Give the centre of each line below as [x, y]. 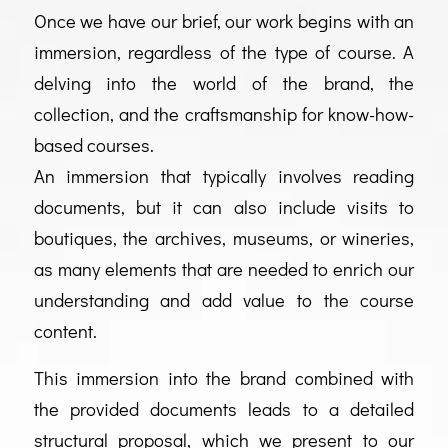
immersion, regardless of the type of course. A [224, 52]
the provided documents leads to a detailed [224, 408]
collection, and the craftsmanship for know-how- [224, 114]
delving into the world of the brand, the [224, 83]
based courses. [93, 145]
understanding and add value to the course [224, 300]
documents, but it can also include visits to [224, 207]
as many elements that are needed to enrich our [224, 269]
